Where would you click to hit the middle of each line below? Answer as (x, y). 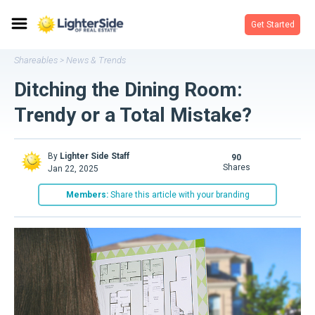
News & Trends (96, 60)
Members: (87, 195)
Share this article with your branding (179, 195)
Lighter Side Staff (95, 156)
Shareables (36, 60)
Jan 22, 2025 (73, 169)
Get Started (272, 25)
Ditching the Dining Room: (128, 90)
